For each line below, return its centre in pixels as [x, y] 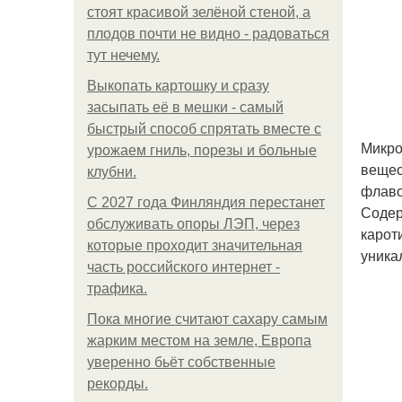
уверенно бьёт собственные [181, 362]
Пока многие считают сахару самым [207, 319]
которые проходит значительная [195, 245]
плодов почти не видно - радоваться [208, 34]
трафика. [117, 288]
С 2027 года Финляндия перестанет [206, 202]
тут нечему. [123, 55]
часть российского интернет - [184, 267]
